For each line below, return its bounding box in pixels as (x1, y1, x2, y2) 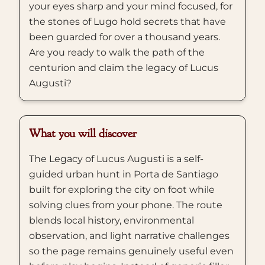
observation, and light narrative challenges (29, 230, 230, 241)
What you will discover (29, 126, 137, 141)
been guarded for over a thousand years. (29, 31, 220, 43)
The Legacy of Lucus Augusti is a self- (29, 153, 203, 164)
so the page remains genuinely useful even (29, 245, 234, 257)
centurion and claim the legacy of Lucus (29, 62, 218, 73)
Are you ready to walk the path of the (29, 47, 205, 58)
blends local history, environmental (29, 215, 194, 226)
